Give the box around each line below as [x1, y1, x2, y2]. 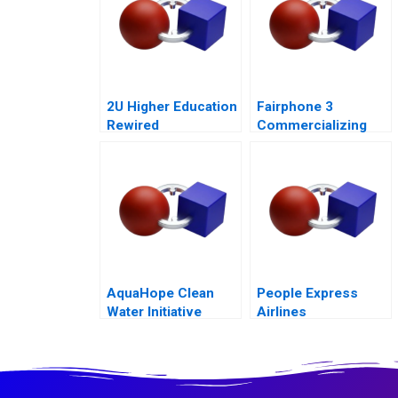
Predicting [107, 322, 172, 339]
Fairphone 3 [257, 99, 333, 115]
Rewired [107, 117, 159, 134]
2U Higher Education [107, 99, 237, 115]
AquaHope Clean [107, 285, 214, 302]
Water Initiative [107, 304, 202, 321]
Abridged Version [257, 173, 370, 190]
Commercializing [257, 117, 367, 134]
